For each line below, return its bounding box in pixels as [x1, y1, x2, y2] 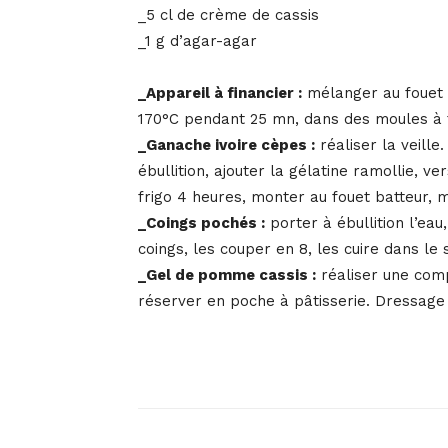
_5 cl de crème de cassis [138, 6, 319, 25]
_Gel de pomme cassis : [138, 266, 316, 285]
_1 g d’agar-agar [138, 32, 257, 51]
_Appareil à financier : [138, 84, 302, 103]
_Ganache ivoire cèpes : [138, 136, 315, 155]
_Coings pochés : [138, 214, 265, 233]
